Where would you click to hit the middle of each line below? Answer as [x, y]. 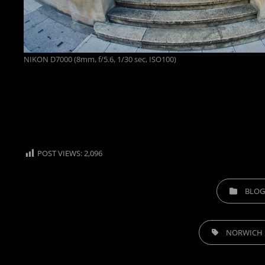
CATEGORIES [238, 186]
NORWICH [245, 233]
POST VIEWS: [60, 153]
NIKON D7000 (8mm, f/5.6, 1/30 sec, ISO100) [100, 59]
